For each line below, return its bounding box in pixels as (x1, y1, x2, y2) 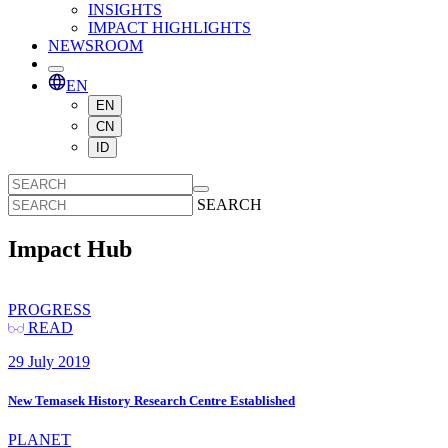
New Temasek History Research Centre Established (8, 392, 295, 408)
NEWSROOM (48, 37, 143, 54)
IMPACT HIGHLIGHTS (88, 19, 251, 36)
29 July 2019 (8, 352, 90, 370)
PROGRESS (8, 300, 91, 318)
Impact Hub (8, 235, 132, 262)
